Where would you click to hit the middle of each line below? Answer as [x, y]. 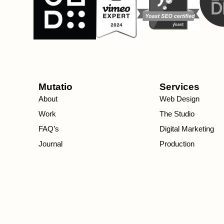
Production [177, 143]
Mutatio [56, 86]
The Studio [177, 113]
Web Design [180, 98]
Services [180, 86]
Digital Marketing [187, 128]
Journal [51, 143]
